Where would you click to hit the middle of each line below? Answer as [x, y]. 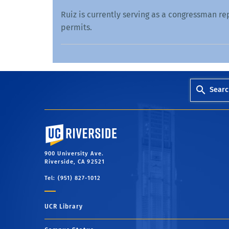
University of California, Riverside [97, 128]
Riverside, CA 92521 [75, 162]
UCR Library [64, 207]
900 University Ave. [74, 154]
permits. [76, 27]
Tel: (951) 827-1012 [73, 178]
